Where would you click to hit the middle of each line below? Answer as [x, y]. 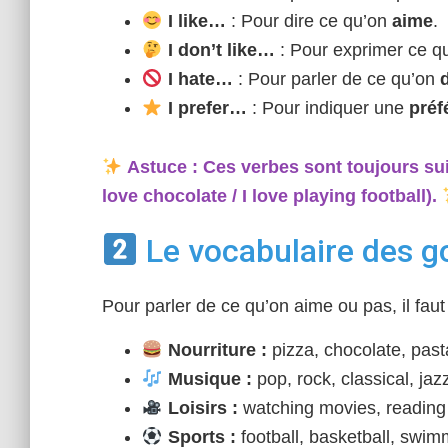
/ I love [260, 196]
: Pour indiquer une [327, 108]
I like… [194, 21]
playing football [359, 196]
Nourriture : [214, 350]
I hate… [197, 79]
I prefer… [204, 108]
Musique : [207, 379]
